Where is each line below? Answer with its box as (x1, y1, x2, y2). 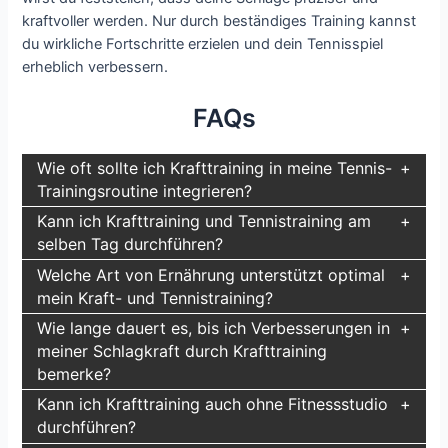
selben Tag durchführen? (37, 234, 224, 255)
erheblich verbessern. (22, 58, 169, 77)
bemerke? (37, 363, 112, 384)
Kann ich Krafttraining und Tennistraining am (37, 211, 372, 232)
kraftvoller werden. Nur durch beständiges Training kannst (22, 12, 417, 31)
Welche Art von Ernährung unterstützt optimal (37, 264, 386, 285)
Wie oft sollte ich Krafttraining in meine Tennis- (37, 157, 393, 178)
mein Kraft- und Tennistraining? (37, 287, 274, 308)
